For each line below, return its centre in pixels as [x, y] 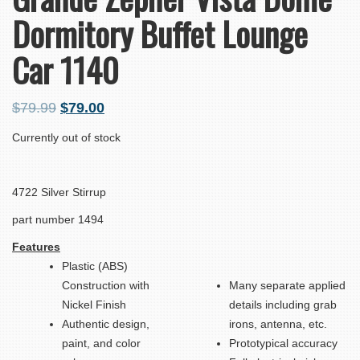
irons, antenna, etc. [278, 324]
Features [36, 247]
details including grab [283, 305]
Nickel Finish [94, 305]
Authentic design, [106, 324]
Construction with [106, 286]
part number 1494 [58, 220]
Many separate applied [287, 286]
